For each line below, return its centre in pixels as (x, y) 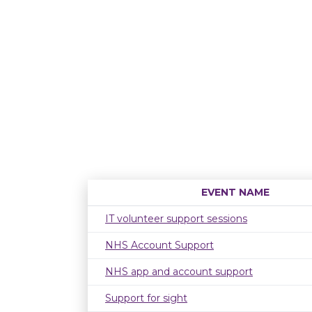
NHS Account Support (159, 245)
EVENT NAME (235, 192)
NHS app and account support (179, 272)
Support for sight (146, 298)
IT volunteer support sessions (176, 219)
